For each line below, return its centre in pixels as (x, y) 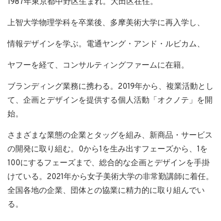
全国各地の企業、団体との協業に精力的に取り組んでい (106, 191)
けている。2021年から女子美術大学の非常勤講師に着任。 (110, 177)
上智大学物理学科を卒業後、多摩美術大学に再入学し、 (106, 23)
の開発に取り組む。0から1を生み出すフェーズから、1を (108, 149)
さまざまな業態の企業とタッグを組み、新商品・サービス (110, 135)
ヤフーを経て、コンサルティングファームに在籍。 (98, 65)
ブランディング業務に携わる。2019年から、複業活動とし (110, 87)
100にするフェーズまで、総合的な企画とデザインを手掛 (109, 163)
